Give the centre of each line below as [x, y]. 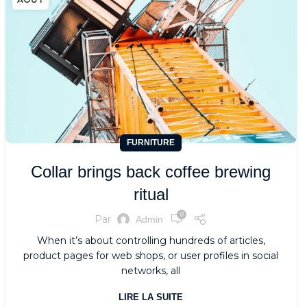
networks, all [151, 271]
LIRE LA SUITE [151, 297]
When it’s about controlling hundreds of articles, [151, 241]
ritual [151, 195]
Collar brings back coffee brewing [151, 172]
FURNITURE [151, 143]
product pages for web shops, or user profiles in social [151, 256]
